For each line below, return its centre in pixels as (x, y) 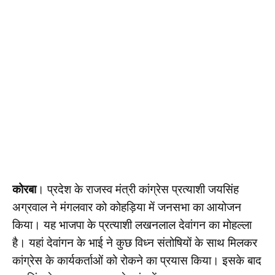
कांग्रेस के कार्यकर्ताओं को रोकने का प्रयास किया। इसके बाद (137, 260)
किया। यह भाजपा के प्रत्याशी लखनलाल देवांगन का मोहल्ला (132, 225)
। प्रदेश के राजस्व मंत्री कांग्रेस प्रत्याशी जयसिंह (137, 189)
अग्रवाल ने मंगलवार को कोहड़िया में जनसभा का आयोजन (127, 207)
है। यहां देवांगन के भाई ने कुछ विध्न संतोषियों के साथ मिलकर (135, 242)
